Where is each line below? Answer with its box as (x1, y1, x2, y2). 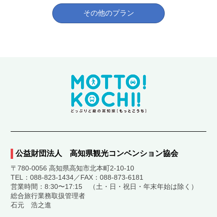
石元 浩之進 (11, 201, 52, 209)
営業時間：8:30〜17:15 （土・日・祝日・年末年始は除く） (11, 183, 198, 191)
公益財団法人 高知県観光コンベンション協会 (15, 149, 179, 158)
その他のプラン (83, 8, 134, 17)
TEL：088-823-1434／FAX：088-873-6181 (11, 173, 144, 182)
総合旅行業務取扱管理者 (11, 192, 86, 200)
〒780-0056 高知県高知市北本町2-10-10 (11, 164, 135, 172)
